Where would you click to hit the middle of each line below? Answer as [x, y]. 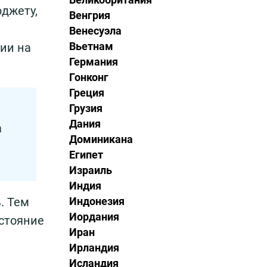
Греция [87, 93]
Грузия [86, 108]
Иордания [94, 217]
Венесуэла [95, 31]
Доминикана [101, 139]
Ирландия [94, 248]
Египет [86, 155]
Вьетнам [91, 46]
